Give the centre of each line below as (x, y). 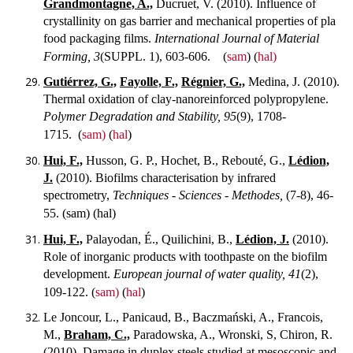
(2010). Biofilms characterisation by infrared (164, 178)
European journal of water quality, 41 (207, 273)
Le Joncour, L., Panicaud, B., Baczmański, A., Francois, (183, 318)
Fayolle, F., (149, 82)
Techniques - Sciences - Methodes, (199, 195)
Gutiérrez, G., (80, 82)
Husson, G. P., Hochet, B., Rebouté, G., (186, 161)
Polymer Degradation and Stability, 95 (140, 117)
